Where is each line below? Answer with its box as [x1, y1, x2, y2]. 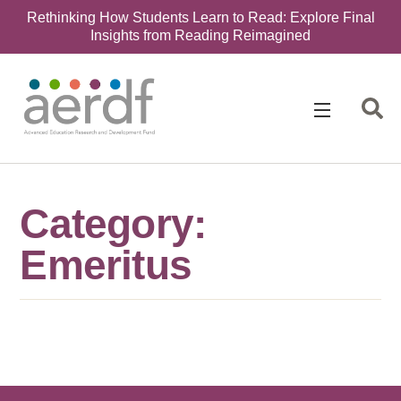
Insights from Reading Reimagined [90, 28, 311, 43]
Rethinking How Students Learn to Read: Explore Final [26, 10, 375, 25]
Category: [20, 200, 207, 247]
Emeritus [20, 241, 192, 288]
